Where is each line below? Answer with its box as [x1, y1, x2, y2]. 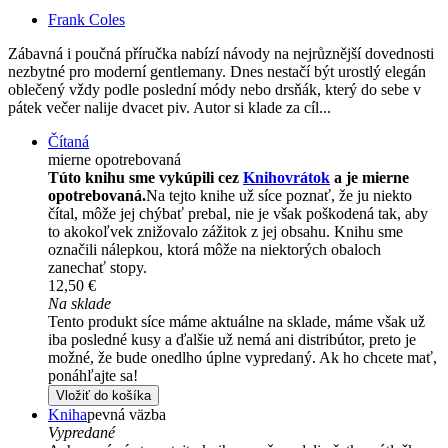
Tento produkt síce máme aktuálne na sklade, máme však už [48, 313, 425, 331]
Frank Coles [48, 11, 125, 29]
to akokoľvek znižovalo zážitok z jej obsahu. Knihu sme [48, 223, 403, 241]
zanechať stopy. [48, 259, 147, 277]
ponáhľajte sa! [48, 367, 138, 385]
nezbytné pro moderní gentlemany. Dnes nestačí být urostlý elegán [8, 63, 426, 81]
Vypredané [48, 424, 115, 442]
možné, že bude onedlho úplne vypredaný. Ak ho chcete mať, [48, 349, 437, 367]
